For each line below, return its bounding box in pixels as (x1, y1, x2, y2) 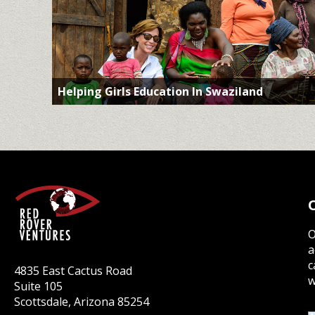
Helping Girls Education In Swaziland (57, 83, 263, 99)
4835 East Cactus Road (14, 262, 132, 278)
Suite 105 (14, 278, 63, 294)
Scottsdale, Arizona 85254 (14, 293, 149, 309)
